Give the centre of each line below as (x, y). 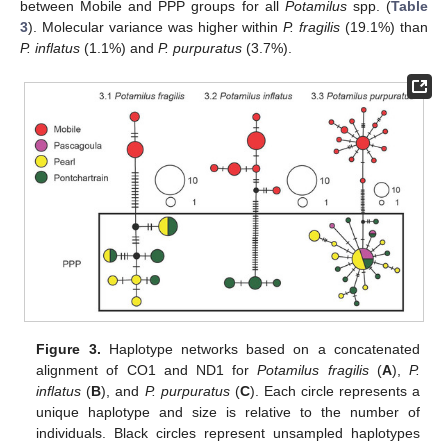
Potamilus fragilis (313, 370)
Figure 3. (68, 349)
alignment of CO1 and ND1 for (147, 370)
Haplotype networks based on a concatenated (260, 349)
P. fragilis (312, 27)
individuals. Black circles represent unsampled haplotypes (228, 433)
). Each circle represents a (334, 391)
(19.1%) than (384, 27)
